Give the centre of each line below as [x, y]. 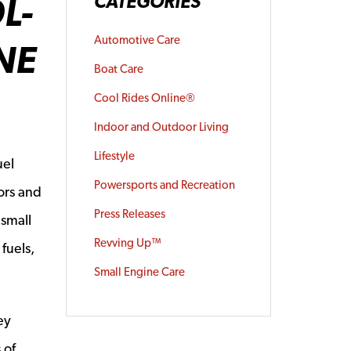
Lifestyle [114, 156]
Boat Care [118, 69]
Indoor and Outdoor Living [161, 127]
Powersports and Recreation [164, 185]
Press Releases [129, 214]
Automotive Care [137, 40]
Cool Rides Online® [144, 98]
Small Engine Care [139, 272]
